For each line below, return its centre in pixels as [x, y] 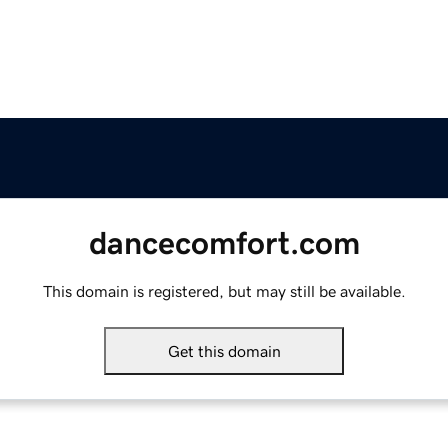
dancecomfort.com [224, 243]
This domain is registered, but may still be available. [224, 291]
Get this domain [224, 351]
